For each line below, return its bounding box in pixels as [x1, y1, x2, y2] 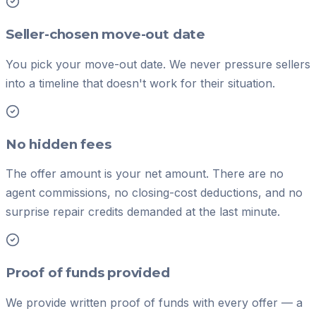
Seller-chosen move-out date [6, 26, 205, 43]
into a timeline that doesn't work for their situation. [6, 75, 275, 90]
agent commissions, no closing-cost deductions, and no [6, 186, 303, 200]
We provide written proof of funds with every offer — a [6, 295, 303, 310]
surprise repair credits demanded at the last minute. [6, 205, 280, 219]
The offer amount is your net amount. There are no [6, 166, 284, 181]
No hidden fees [6, 135, 111, 152]
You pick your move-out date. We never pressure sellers [6, 56, 310, 71]
